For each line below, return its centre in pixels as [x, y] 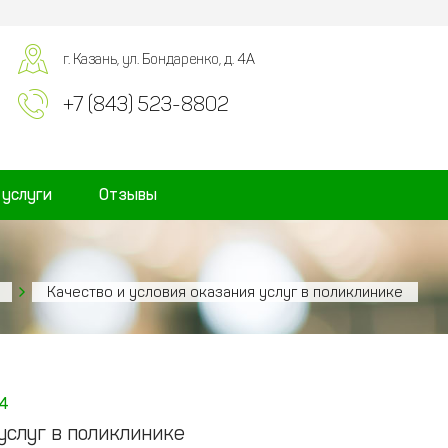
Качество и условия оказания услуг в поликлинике [225, 292]
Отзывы [128, 194]
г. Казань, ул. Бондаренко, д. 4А [159, 59]
